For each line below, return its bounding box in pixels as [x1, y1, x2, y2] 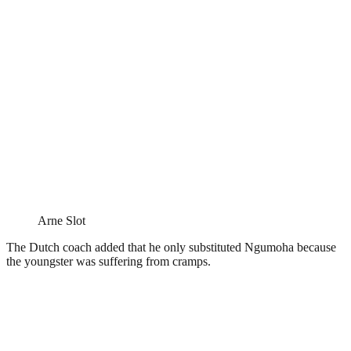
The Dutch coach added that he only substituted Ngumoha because [6, 240, 336, 254]
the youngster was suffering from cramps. [6, 254, 211, 268]
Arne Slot [38, 213, 85, 227]
